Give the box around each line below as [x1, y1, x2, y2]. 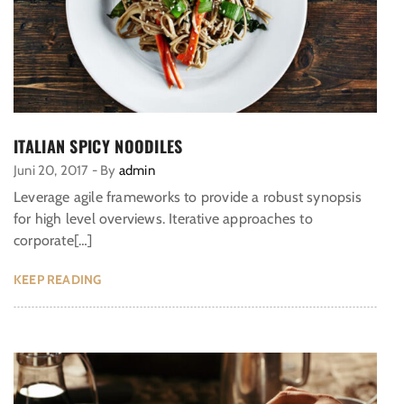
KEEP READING [14, 271, 102, 289]
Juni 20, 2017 [14, 162, 89, 179]
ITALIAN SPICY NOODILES [14, 134, 183, 159]
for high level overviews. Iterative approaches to [14, 210, 313, 228]
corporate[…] [14, 232, 93, 250]
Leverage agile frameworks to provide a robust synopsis [14, 188, 362, 207]
